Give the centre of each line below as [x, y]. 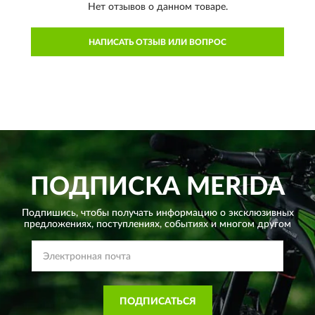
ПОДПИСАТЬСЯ [157, 302]
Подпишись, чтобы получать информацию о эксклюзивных [157, 213]
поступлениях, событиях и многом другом [192, 225]
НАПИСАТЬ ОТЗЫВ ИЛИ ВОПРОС [157, 43]
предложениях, [59, 225]
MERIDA [232, 187]
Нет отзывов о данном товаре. [157, 7]
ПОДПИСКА [105, 187]
